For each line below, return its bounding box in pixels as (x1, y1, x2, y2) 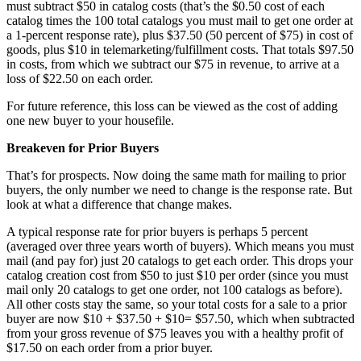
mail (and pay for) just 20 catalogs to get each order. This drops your (6, 254, 353, 268)
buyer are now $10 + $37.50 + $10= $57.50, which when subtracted (6, 312, 355, 326)
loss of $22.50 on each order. (6, 72, 153, 86)
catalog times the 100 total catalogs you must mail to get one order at (6, 14, 353, 28)
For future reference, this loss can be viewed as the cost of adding (6, 99, 338, 114)
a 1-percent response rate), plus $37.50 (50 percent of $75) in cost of (6, 28, 353, 43)
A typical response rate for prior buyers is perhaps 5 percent (6, 225, 308, 239)
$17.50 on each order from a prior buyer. (6, 341, 213, 355)
